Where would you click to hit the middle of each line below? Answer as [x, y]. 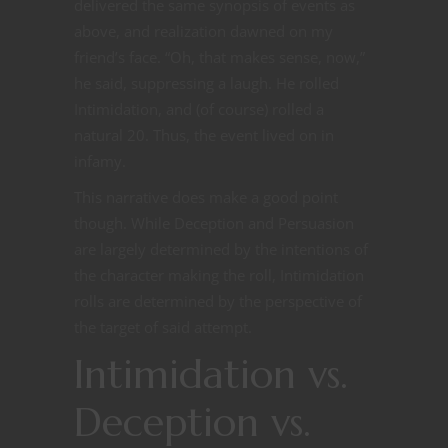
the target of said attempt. [163, 326]
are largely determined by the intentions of [221, 248]
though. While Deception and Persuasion [214, 222]
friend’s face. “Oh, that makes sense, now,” [219, 56]
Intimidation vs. [211, 373]
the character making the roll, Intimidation [219, 274]
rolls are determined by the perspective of [218, 300]
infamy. [100, 160]
